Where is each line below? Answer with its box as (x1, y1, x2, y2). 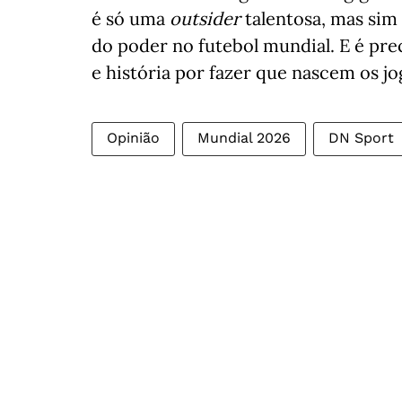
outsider (170, 7, 240, 30)
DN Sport (328, 129, 394, 146)
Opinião (107, 129, 160, 146)
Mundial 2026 (197, 129, 291, 146)
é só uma (92, 7, 170, 30)
